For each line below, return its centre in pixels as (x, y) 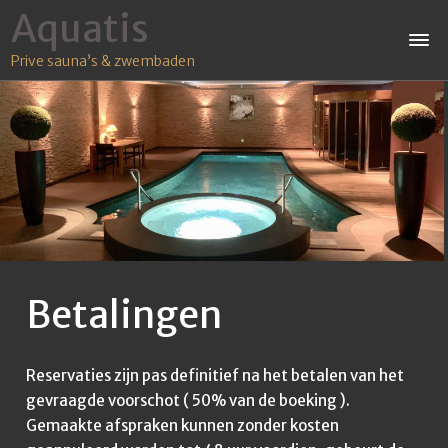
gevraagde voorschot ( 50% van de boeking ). (188, 400)
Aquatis (80, 28)
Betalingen (124, 314)
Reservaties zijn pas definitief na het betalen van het (215, 375)
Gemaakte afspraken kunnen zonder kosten (182, 425)
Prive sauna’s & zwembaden (103, 60)
